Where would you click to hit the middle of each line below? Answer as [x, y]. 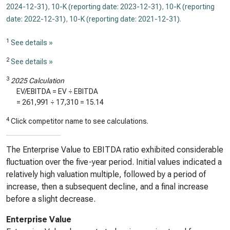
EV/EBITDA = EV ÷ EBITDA [57, 91]
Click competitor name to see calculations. [79, 121]
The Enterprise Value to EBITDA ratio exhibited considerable [115, 150]
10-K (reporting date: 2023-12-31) [107, 7]
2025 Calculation [37, 81]
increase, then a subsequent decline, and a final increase [107, 187]
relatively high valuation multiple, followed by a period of [106, 174]
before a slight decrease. [51, 199]
